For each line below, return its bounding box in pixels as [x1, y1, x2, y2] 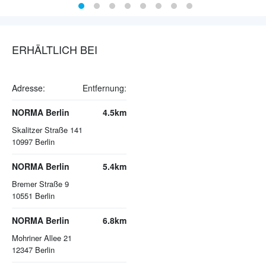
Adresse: [12, 82, 45, 94]
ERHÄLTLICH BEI [12, 42, 97, 58]
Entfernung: [83, 82, 126, 94]
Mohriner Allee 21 [12, 232, 72, 244]
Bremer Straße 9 [12, 178, 69, 190]
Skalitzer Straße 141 [12, 124, 83, 136]
